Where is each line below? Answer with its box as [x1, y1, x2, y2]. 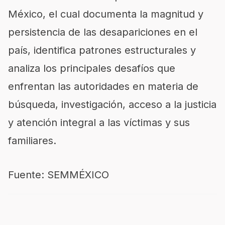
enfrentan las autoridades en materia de [8, 80, 198, 92]
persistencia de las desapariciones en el [8, 26, 197, 38]
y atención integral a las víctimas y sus [8, 116, 190, 129]
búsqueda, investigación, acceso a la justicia [8, 98, 216, 110]
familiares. [8, 134, 56, 147]
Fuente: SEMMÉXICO [8, 168, 109, 181]
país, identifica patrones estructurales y [8, 44, 196, 56]
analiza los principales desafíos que [8, 62, 175, 74]
